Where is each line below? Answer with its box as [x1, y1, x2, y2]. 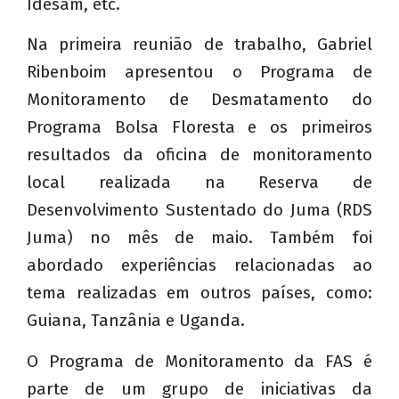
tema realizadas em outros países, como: [27, 282, 372, 304]
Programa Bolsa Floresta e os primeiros [27, 117, 372, 138]
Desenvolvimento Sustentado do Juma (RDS [27, 199, 372, 221]
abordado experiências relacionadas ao [27, 255, 372, 276]
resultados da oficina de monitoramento [27, 144, 372, 166]
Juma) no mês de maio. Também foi [27, 227, 372, 248]
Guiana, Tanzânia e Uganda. [27, 310, 245, 331]
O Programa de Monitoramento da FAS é [27, 350, 372, 371]
